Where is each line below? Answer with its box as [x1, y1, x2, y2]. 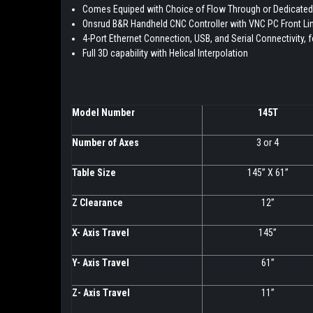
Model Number [72, 107, 135, 119]
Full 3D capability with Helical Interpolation [82, 48, 249, 59]
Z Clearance [72, 197, 123, 209]
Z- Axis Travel [72, 287, 130, 299]
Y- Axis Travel [72, 257, 129, 269]
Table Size [72, 167, 116, 179]
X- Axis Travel [72, 227, 129, 239]
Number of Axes [72, 137, 139, 149]
